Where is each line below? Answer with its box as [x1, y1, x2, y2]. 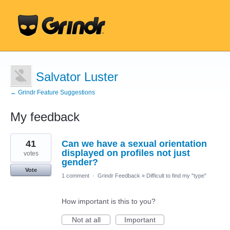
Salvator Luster [36, 70, 118, 84]
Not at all [71, 216, 101, 224]
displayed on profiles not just [62, 148, 190, 158]
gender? [62, 157, 98, 167]
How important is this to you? [62, 197, 156, 205]
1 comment [62, 172, 89, 179]
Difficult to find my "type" [146, 172, 206, 179]
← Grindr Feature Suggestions [10, 89, 95, 96]
